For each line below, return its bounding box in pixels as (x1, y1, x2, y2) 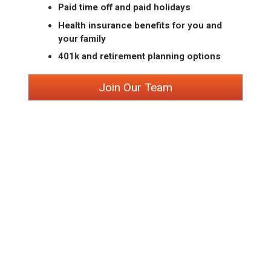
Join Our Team (99, 80, 172, 94)
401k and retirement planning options (57, 51, 221, 62)
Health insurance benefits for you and (57, 19, 222, 31)
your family (57, 33, 106, 44)
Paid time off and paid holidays (57, 2, 191, 13)
